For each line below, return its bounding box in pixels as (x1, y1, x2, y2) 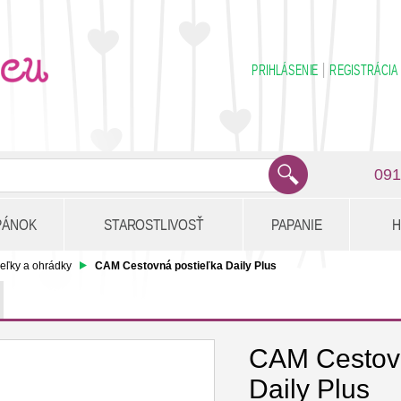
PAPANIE (270, 216, 322, 234)
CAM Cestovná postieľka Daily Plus (95, 260, 277, 272)
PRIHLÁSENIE (252, 63, 319, 78)
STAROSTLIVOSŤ (104, 216, 203, 234)
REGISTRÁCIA (329, 63, 398, 78)
